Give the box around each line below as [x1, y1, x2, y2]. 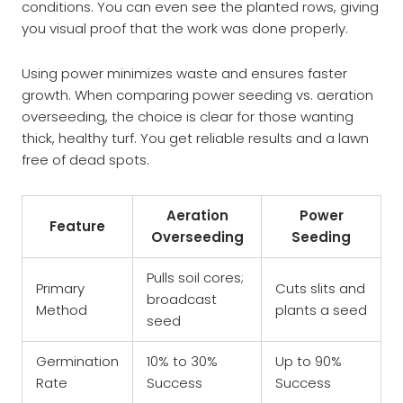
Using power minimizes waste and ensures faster [22, 64, 347, 84]
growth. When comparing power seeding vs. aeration [22, 85, 373, 105]
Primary [36, 278, 85, 298]
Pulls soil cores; [147, 267, 244, 287]
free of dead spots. [22, 150, 149, 170]
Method [36, 300, 87, 319]
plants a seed [275, 300, 367, 319]
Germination [36, 351, 119, 371]
